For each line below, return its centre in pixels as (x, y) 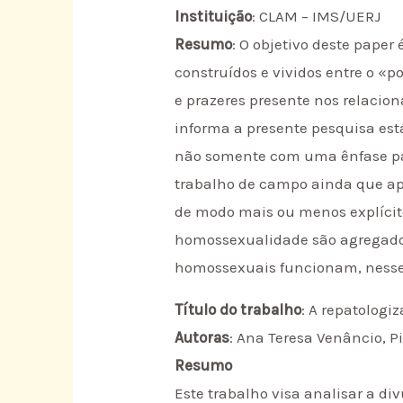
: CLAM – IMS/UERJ (317, 16)
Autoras (202, 338)
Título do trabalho (238, 310)
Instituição (214, 16)
